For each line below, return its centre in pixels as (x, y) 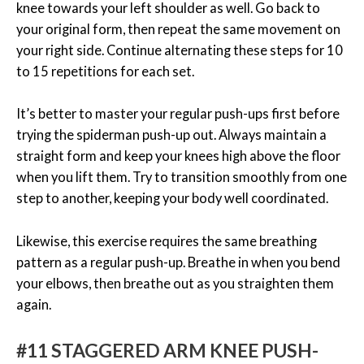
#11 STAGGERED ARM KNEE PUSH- (167, 350)
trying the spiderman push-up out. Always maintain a (171, 135)
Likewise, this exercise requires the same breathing (167, 240)
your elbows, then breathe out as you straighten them (175, 283)
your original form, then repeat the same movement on (178, 29)
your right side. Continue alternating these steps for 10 (180, 50)
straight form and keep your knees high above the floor (178, 156)
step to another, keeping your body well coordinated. (172, 198)
